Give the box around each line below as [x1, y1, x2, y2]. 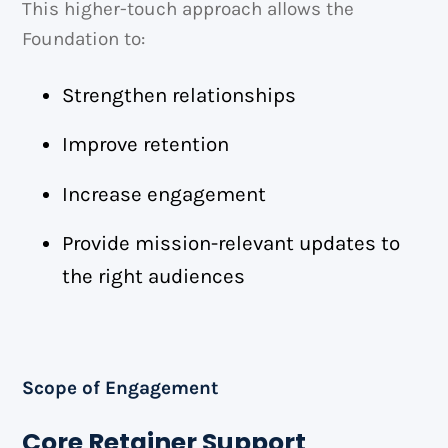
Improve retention [62, 132, 230, 157]
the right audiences [62, 264, 246, 289]
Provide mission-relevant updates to [62, 231, 401, 256]
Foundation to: [22, 28, 146, 51]
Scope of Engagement [22, 376, 219, 399]
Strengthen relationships [62, 82, 297, 107]
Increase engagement [62, 181, 267, 206]
